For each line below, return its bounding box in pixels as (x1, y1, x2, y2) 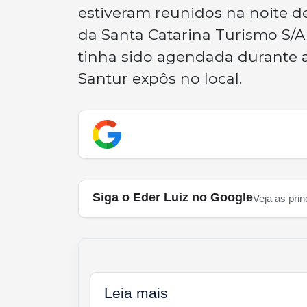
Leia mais (104, 284, 168, 302)
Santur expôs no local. (78, 69, 242, 87)
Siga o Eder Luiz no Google (93, 190, 253, 204)
